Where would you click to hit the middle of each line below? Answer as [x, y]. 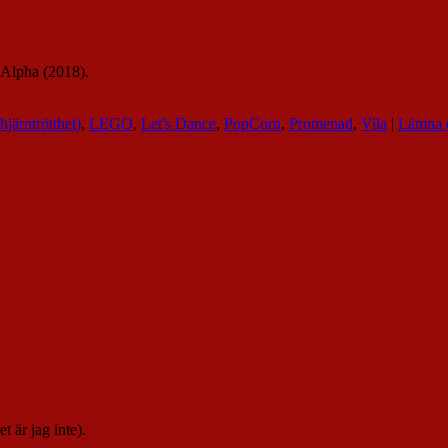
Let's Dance [178, 124]
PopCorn [252, 124]
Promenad [321, 124]
